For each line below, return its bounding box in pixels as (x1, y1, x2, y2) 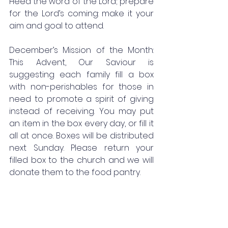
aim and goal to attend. (9, 20, 104, 32)
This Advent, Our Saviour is (9, 56, 154, 68)
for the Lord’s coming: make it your (9, 8, 154, 19)
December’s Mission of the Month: (9, 44, 154, 56)
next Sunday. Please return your (9, 142, 154, 154)
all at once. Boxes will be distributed (9, 130, 154, 141)
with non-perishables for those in (9, 81, 154, 93)
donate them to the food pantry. (9, 166, 140, 178)
